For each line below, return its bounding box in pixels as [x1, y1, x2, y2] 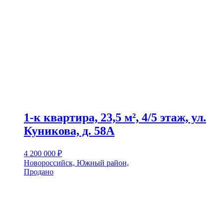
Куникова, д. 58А [24, 124, 114, 137]
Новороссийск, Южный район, [24, 158, 129, 167]
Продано [24, 167, 54, 176]
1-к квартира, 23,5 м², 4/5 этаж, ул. [24, 111, 206, 124]
